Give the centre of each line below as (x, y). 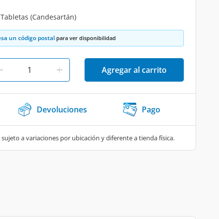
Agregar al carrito (134, 70)
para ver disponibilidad (85, 38)
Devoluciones (62, 109)
